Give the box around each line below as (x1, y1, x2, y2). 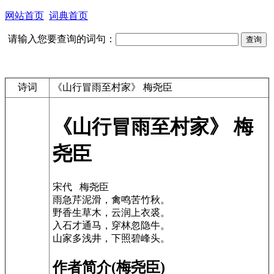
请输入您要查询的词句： (7, 34, 116, 44)
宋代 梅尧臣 (53, 181, 109, 192)
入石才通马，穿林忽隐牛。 (53, 220, 170, 231)
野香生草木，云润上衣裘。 (53, 207, 170, 218)
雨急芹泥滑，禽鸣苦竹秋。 (53, 194, 170, 205)
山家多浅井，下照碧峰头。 (53, 232, 170, 243)
